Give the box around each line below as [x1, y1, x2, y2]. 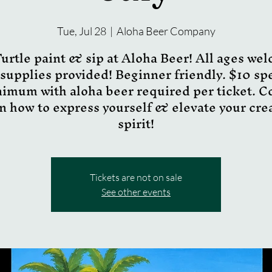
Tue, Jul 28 [56, 24, 106, 38]
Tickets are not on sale [90, 171, 182, 183]
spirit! [118, 109, 154, 138]
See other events [101, 185, 171, 198]
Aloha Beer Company [116, 24, 216, 38]
